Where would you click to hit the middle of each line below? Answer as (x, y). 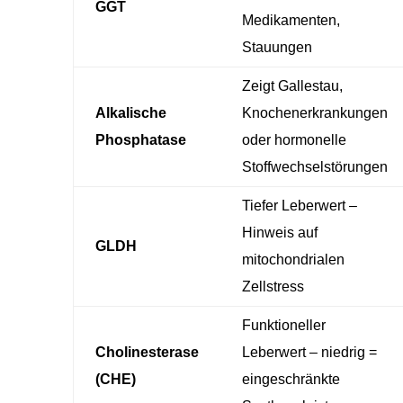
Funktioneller (283, 325)
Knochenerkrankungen (314, 112)
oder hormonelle (294, 139)
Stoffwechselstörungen (314, 166)
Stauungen (277, 47)
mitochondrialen (293, 259)
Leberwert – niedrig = (309, 352)
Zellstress (273, 286)
